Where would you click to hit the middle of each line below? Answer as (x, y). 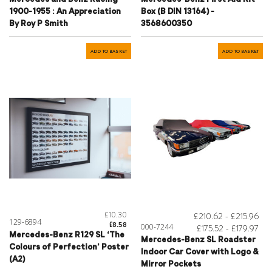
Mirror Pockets (171, 264)
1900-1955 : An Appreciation (65, 12)
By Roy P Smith (39, 24)
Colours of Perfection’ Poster (69, 247)
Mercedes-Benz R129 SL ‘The (67, 235)
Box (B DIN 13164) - (178, 12)
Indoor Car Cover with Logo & (200, 252)
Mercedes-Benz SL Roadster (198, 240)
